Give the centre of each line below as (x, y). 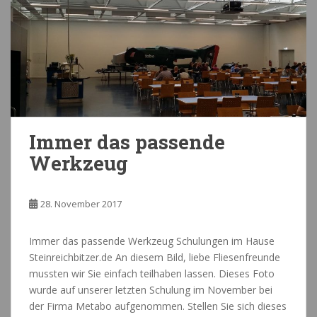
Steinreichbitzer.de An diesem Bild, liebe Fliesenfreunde (155, 258)
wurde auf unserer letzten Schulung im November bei (151, 290)
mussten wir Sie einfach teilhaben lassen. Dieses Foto (152, 274)
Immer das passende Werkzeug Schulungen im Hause (152, 241)
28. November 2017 (81, 204)
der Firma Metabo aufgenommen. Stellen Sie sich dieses (158, 306)
